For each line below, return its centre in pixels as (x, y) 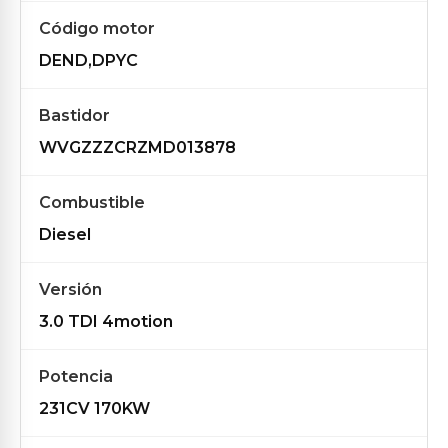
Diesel (65, 234)
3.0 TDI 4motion (106, 321)
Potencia (76, 376)
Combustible (92, 202)
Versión (70, 289)
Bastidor (74, 115)
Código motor (97, 28)
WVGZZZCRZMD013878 (137, 147)
